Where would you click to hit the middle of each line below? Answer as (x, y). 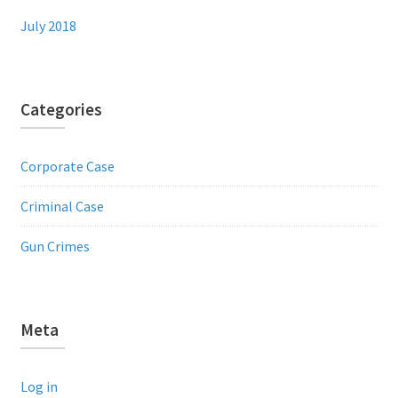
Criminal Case (62, 206)
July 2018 (48, 25)
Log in (39, 386)
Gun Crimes (55, 246)
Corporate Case (67, 166)
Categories (61, 109)
